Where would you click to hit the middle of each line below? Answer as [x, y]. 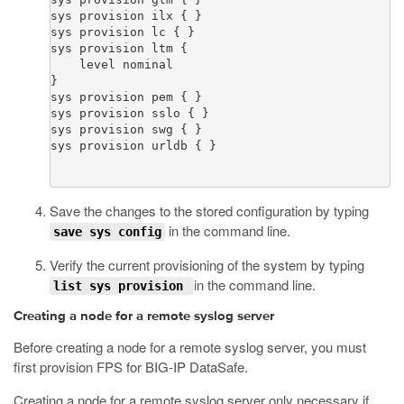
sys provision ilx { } [126, 16]
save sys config [107, 232]
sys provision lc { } [123, 32]
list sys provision [122, 286]
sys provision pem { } [126, 97]
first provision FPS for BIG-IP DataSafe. [131, 367]
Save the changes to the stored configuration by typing [209, 211]
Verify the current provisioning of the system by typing [207, 265]
